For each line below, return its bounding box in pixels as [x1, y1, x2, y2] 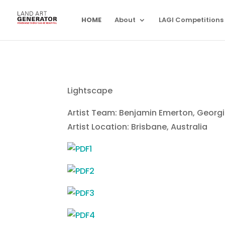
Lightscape [67, 85, 113, 96]
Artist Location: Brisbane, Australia [67, 121, 208, 133]
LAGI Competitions [159, 15, 223, 25]
